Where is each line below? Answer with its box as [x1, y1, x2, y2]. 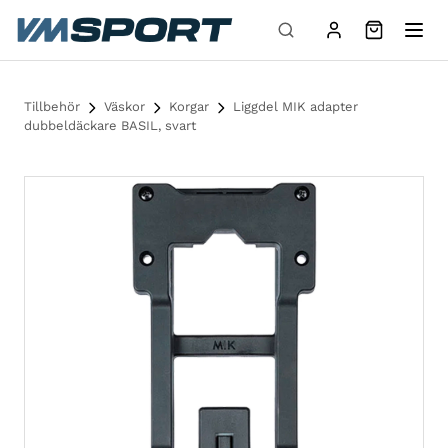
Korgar [169, 99, 209, 114]
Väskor [104, 99, 145, 114]
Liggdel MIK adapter [229, 99, 358, 114]
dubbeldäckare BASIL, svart [24, 118, 196, 133]
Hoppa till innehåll [7, 6, 136, 22]
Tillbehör [24, 99, 80, 114]
